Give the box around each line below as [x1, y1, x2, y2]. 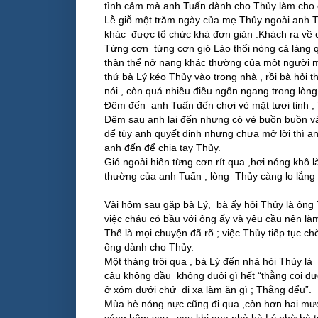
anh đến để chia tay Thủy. [104, 142, 221, 154]
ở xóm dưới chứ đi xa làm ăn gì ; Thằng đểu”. [104, 284, 312, 296]
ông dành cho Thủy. [104, 241, 194, 253]
